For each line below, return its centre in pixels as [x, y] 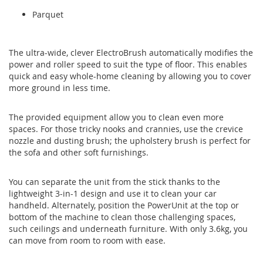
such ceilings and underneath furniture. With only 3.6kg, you [128, 229]
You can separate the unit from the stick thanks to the [114, 182]
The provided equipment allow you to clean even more [116, 117]
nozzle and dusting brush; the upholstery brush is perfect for [130, 141]
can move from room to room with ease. [87, 241]
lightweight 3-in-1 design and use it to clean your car [113, 194]
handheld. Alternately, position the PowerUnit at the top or [124, 205]
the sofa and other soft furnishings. [79, 153]
